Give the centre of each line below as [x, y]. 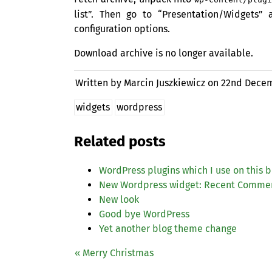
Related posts [120, 142]
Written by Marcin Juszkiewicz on [148, 83]
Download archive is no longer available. [164, 53]
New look [119, 200]
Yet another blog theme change [168, 229]
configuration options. [122, 29]
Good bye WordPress [144, 214]
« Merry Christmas [114, 253]
